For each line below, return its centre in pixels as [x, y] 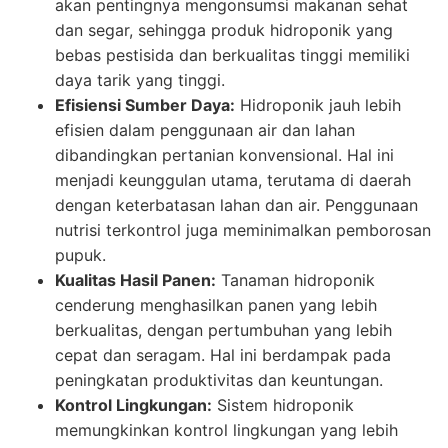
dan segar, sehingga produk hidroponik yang [224, 29]
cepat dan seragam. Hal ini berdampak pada [223, 354]
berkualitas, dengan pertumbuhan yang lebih [223, 329]
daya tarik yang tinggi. [140, 79]
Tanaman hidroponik [295, 279]
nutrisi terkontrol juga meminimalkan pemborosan [243, 229]
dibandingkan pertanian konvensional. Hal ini [224, 154]
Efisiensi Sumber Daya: [145, 104]
